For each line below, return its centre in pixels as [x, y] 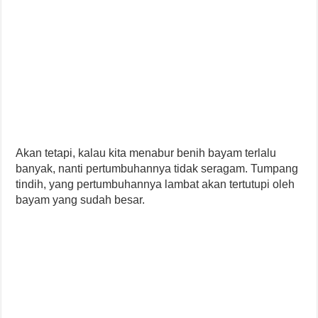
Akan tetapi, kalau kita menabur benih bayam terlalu [146, 153]
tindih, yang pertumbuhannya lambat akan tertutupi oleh [155, 184]
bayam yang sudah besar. [81, 199]
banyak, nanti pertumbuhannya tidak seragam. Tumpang [157, 168]
